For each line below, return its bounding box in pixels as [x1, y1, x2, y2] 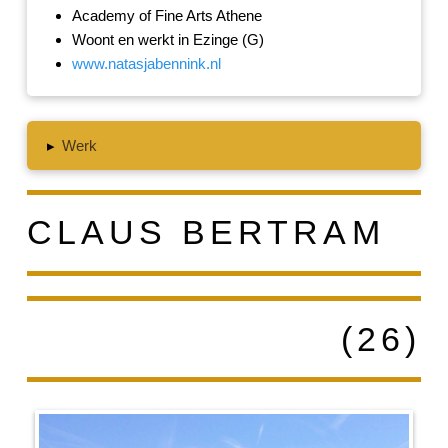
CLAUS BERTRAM [26, 213, 385, 252]
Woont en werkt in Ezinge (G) [71, 31, 264, 49]
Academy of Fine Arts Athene [71, 7, 262, 25]
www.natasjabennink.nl [71, 55, 221, 73]
